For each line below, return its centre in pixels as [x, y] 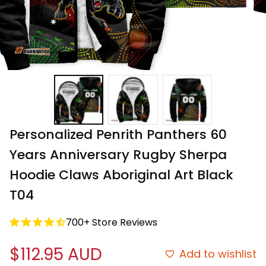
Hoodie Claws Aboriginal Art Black [121, 175]
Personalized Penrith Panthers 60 [118, 134]
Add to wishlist [218, 254]
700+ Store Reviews [112, 222]
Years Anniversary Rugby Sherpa [118, 154]
